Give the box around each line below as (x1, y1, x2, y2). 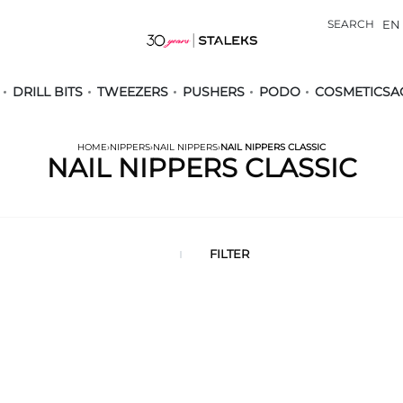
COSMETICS (315, 84, 390, 100)
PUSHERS (183, 84, 245, 100)
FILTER (210, 246, 249, 261)
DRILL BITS (13, 84, 83, 100)
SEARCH (327, 17, 375, 31)
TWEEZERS (97, 84, 168, 100)
